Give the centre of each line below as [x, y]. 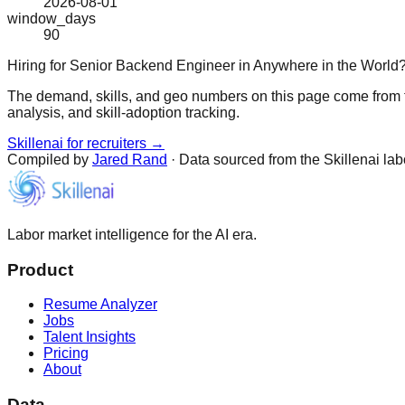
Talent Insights [89, 337]
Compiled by [48, 159]
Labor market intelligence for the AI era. [132, 234]
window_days [52, 18]
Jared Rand [130, 159]
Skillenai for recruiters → [86, 143]
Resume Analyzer [100, 305]
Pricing [66, 353]
